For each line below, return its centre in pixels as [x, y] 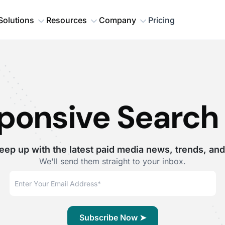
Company [118, 20]
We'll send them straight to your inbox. [113, 161]
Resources [67, 20]
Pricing [161, 20]
